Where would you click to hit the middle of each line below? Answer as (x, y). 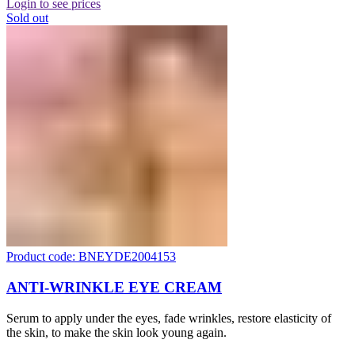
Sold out (27, 18)
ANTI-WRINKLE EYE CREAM (114, 287)
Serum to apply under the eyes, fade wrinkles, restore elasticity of (169, 318)
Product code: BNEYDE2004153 (91, 257)
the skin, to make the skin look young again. (116, 332)
